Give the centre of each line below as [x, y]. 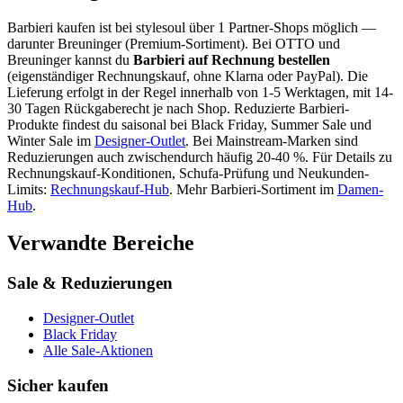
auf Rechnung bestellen [257, 59]
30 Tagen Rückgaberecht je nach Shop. [119, 108]
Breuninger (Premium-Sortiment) [151, 43]
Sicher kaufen [58, 385]
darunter [32, 43]
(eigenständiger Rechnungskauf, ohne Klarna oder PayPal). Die [188, 76]
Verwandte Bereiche [101, 243]
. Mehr [190, 189]
